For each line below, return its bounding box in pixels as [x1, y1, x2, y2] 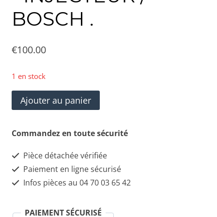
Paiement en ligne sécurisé [21, 164, 121, 175]
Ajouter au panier [20, 94, 91, 107]
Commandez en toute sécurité [12, 128, 128, 139]
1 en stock [12, 71, 46, 81]
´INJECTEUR [11, 170, 51, 181]
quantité [11, 93, 42, 104]
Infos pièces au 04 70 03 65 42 [21, 177, 131, 188]
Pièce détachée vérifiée [21, 150, 107, 161]
